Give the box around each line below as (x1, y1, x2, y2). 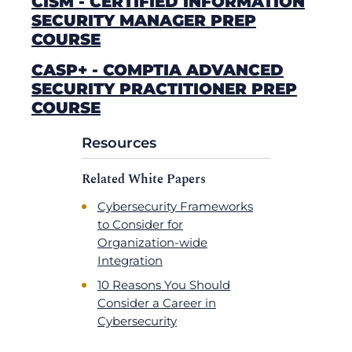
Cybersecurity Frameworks (97, 198, 253, 214)
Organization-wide (97, 234, 207, 250)
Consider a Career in (97, 295, 216, 310)
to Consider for (97, 216, 183, 232)
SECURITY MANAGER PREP (31, 11, 256, 31)
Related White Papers (82, 169, 206, 189)
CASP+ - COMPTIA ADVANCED (31, 60, 284, 80)
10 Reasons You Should (97, 277, 230, 292)
